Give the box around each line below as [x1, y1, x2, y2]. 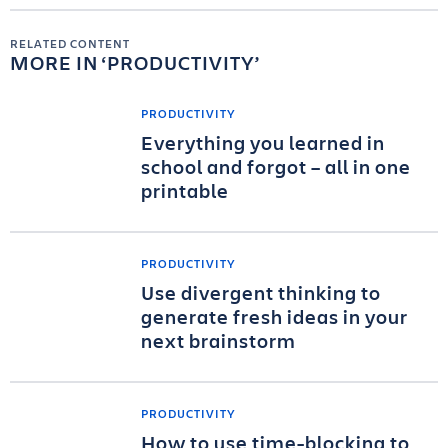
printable [141, 177, 229, 204]
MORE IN [10, 49, 102, 76]
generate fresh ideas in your [141, 303, 408, 330]
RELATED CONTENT [10, 35, 130, 51]
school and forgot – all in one [141, 153, 411, 180]
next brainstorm [141, 327, 296, 354]
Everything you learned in [141, 129, 385, 156]
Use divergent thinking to [141, 279, 381, 306]
